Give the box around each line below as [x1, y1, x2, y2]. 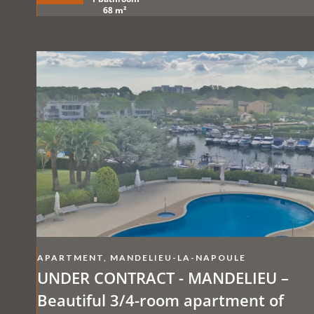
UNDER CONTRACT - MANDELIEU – [37, 266, 289, 288]
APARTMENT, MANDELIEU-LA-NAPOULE [37, 252, 246, 263]
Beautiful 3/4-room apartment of [37, 289, 284, 310]
